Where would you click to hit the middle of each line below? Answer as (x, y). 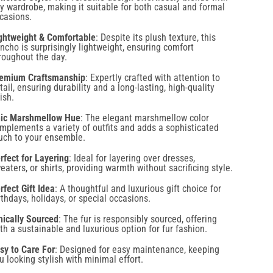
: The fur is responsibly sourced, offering (137, 177)
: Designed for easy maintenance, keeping (137, 207)
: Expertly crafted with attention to (152, 35)
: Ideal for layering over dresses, (132, 116)
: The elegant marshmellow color (144, 76)
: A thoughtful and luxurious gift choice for (138, 146)
